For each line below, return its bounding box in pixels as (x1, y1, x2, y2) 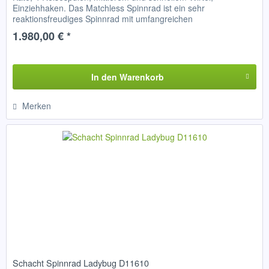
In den (91, 70, 117, 83)
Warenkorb (119, 70, 164, 83)
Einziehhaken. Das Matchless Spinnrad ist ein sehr (13, 1, 205, 14)
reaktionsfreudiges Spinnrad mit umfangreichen (13, 12, 193, 25)
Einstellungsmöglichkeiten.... (13, 23, 121, 35)
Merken (22, 99, 52, 112)
